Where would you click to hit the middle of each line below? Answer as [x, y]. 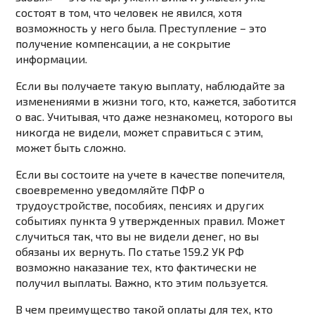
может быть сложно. [71, 148]
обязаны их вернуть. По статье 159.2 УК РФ [130, 252]
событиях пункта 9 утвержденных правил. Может [150, 221]
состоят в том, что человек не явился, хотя [129, 13]
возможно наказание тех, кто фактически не [136, 267]
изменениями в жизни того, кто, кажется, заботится [156, 101]
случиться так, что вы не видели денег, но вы [137, 236]
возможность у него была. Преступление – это [141, 28]
